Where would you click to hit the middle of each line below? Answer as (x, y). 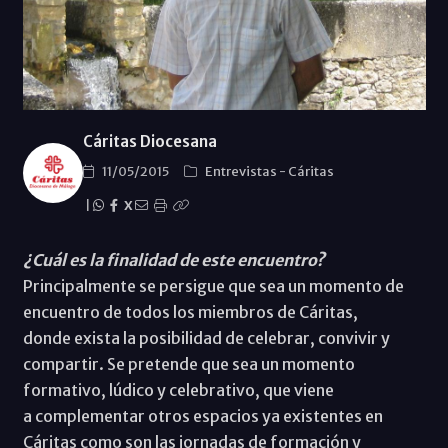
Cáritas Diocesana (149, 141)
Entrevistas (241, 171)
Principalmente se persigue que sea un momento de (213, 285)
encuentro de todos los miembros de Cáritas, (190, 311)
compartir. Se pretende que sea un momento (188, 363)
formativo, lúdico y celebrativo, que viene (178, 389)
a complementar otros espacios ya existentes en (202, 415)
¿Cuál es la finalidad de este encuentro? (173, 259)
